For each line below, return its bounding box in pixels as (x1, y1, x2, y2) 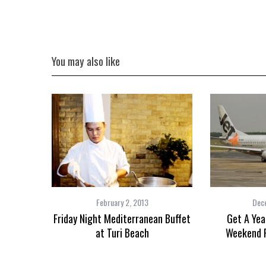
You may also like (52, 53, 120, 69)
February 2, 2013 (96, 196, 148, 208)
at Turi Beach (95, 225, 149, 240)
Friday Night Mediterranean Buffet (53, 211, 191, 226)
